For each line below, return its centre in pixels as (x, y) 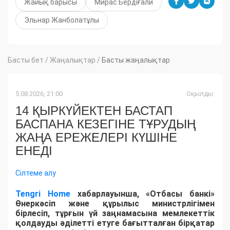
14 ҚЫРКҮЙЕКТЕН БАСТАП (94, 111)
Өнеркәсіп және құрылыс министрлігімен (115, 204)
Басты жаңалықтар (136, 60)
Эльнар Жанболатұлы (62, 20)
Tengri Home (43, 194)
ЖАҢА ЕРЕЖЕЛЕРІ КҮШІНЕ (96, 138)
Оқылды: (200, 94)
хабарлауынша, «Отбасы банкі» (142, 194)
